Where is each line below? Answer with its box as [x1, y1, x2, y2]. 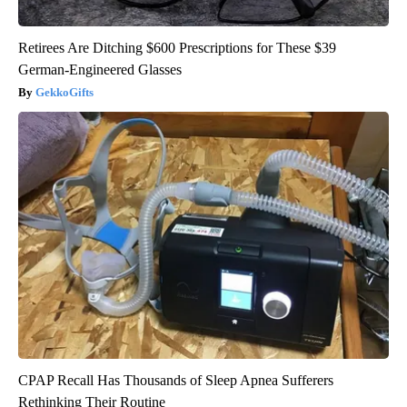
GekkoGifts [35, 85, 94, 100]
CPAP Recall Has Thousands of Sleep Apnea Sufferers [18, 372, 333, 389]
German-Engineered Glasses [18, 62, 182, 78]
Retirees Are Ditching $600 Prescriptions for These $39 [18, 40, 336, 56]
